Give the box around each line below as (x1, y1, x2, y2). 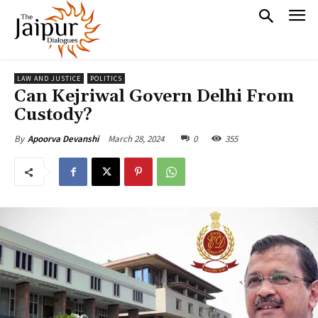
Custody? (14, 104, 92, 126)
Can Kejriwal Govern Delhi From (14, 86, 294, 108)
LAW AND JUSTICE (17, 74, 81, 84)
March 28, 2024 (108, 132, 164, 145)
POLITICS (90, 74, 122, 84)
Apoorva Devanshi (28, 133, 99, 146)
